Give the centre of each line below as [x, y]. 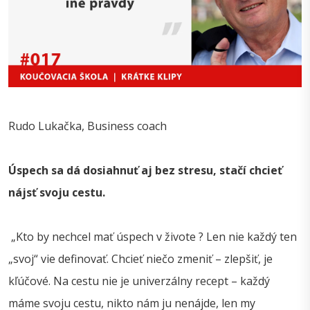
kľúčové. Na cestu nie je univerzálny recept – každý [139, 281]
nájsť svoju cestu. [57, 193]
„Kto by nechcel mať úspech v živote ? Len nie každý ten [153, 237]
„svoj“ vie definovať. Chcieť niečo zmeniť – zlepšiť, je [140, 259]
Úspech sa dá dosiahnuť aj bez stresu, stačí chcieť [145, 171]
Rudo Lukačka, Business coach [88, 126]
